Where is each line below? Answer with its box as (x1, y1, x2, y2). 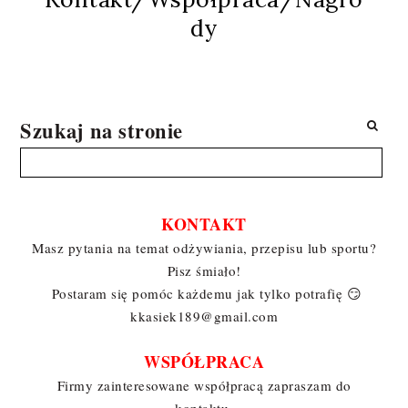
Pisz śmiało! (167, 260, 241, 280)
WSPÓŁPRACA (144, 349, 264, 373)
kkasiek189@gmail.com (130, 306, 278, 325)
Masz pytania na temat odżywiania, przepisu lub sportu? (32, 238, 376, 257)
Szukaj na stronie (20, 115, 183, 146)
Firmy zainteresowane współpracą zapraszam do (56, 375, 352, 394)
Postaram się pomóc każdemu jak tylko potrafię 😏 (46, 283, 362, 302)
